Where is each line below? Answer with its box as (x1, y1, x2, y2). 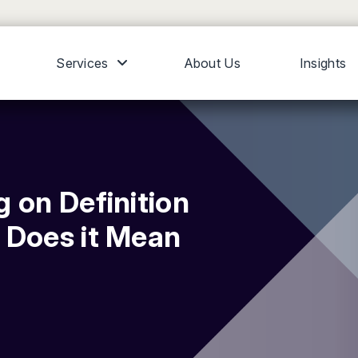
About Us (183, 55, 241, 71)
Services (56, 55, 109, 71)
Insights (299, 55, 347, 71)
